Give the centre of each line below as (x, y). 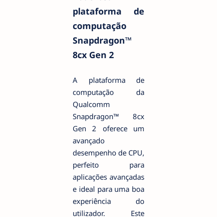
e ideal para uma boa (108, 189)
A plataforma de (108, 80)
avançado (89, 140)
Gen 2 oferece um (108, 128)
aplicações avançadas (108, 177)
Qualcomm (91, 104)
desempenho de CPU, (108, 152)
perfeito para (108, 164)
